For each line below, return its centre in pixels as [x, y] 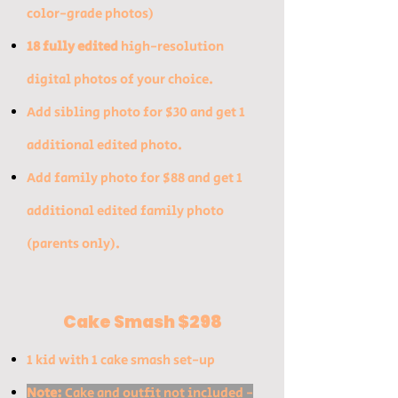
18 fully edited [72, 47]
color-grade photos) [90, 14]
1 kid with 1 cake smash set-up [121, 360]
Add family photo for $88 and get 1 [135, 178]
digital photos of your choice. [120, 80]
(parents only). [73, 244]
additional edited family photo [125, 211]
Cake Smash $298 [142, 322]
